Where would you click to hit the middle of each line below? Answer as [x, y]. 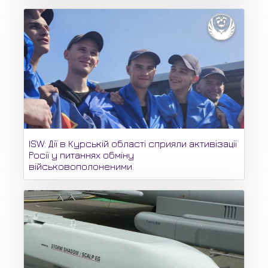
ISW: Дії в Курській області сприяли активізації [133, 144]
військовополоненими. [81, 167]
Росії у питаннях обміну [81, 155]
